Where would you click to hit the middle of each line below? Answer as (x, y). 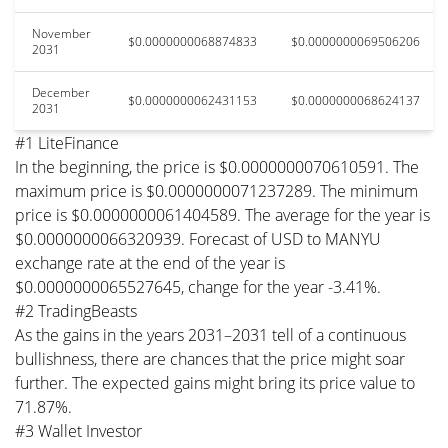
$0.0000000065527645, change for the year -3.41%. (198, 286)
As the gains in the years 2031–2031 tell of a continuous (210, 334)
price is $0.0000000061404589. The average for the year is (222, 214)
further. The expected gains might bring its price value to (215, 382)
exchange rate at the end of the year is (150, 262)
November (61, 33)
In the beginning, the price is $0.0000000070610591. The (217, 166)
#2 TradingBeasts (76, 310)
